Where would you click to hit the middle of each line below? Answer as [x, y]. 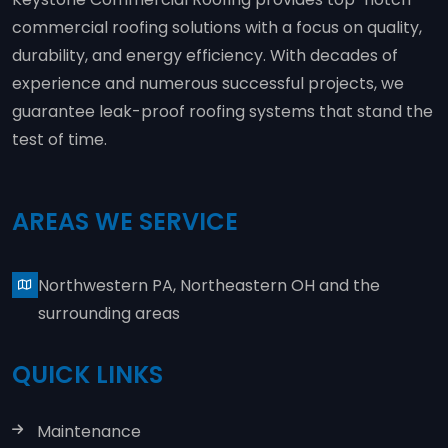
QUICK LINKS [87, 374]
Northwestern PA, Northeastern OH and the [209, 285]
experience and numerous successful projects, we [208, 84]
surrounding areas [109, 313]
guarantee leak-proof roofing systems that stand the [222, 112]
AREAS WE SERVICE [125, 221]
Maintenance [89, 431]
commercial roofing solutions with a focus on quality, [217, 28]
